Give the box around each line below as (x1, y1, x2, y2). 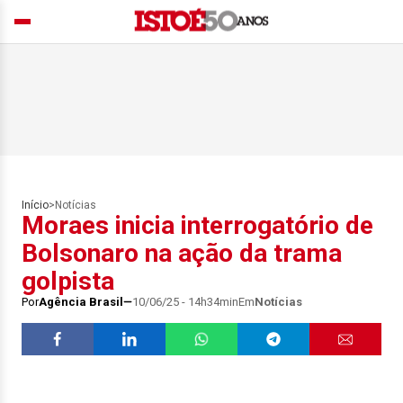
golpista (22, 266, 114, 296)
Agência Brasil (39, 295, 123, 309)
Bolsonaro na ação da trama (22, 238, 342, 268)
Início (22, 199, 49, 211)
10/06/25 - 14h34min (132, 295, 238, 309)
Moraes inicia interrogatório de (22, 210, 373, 240)
